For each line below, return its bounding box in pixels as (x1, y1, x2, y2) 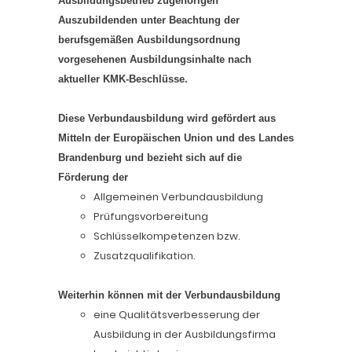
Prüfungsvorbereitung (93, 209, 208, 224)
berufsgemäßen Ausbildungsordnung (58, 34, 240, 46)
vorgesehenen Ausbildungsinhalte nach (58, 53, 251, 65)
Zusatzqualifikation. (93, 248, 196, 263)
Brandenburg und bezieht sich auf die (58, 152, 242, 163)
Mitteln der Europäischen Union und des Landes (58, 132, 294, 144)
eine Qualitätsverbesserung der (93, 307, 260, 322)
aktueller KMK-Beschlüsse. (58, 73, 188, 85)
